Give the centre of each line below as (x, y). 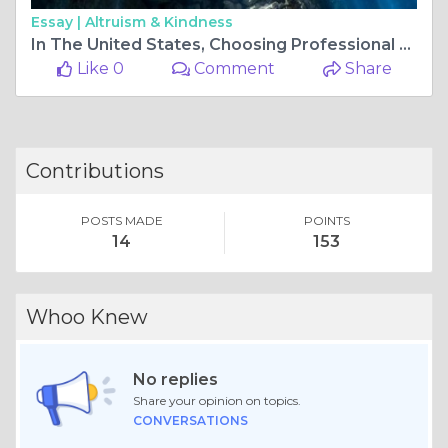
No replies (175, 380)
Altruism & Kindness (159, 21)
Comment (233, 68)
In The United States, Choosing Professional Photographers (405, 44)
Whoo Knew (87, 316)
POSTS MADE (121, 220)
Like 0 (98, 68)
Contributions (95, 170)
